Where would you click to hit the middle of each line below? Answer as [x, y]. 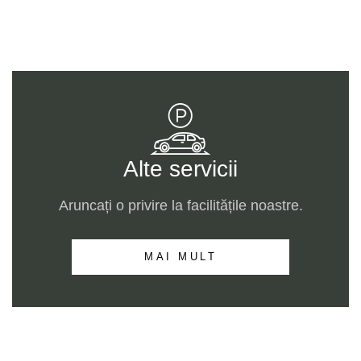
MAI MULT [180, 257]
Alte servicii [180, 169]
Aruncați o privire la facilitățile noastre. [180, 206]
